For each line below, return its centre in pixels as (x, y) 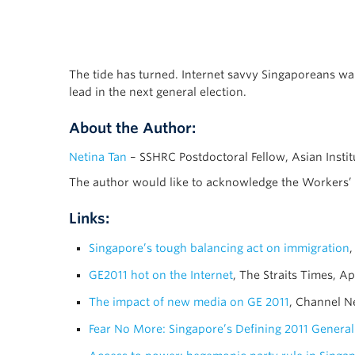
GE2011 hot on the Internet (161, 275)
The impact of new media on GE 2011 (189, 302)
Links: (89, 219)
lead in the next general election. (158, 92)
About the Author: (132, 128)
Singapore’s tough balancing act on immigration (219, 248)
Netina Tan (98, 157)
